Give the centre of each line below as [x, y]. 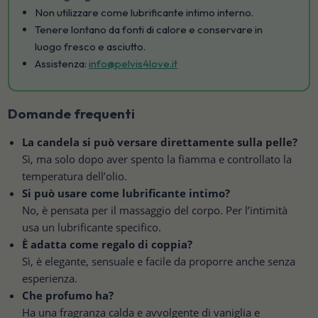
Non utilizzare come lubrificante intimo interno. [144, 13]
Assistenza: [62, 64]
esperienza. [50, 279]
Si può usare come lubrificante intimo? [126, 193]
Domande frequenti [72, 114]
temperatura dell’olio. [75, 176]
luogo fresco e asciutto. [91, 47]
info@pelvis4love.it [133, 64]
